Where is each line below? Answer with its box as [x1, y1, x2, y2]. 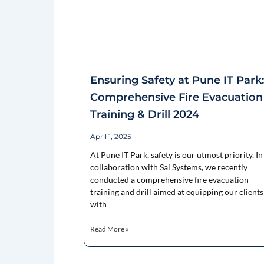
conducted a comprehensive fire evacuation [90, 174, 249, 185]
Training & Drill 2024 [90, 108, 199, 121]
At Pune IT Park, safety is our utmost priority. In [90, 150, 263, 160]
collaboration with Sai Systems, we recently [90, 162, 247, 173]
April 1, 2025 [90, 132, 131, 141]
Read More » [90, 225, 129, 234]
